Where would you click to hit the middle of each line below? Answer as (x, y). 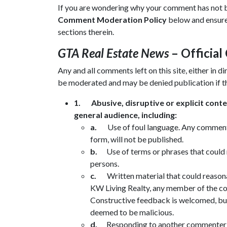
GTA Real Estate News (113, 53)
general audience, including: (125, 115)
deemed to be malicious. (132, 212)
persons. (105, 163)
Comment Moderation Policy (113, 19)
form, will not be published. (137, 139)
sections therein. (86, 31)
